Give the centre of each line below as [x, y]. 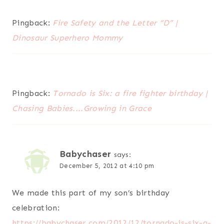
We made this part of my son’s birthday [91, 192]
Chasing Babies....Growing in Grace [82, 108]
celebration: [36, 207]
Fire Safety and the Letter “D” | [115, 22]
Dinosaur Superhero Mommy [67, 37]
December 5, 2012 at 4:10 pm [107, 165]
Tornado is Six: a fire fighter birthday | [130, 93]
